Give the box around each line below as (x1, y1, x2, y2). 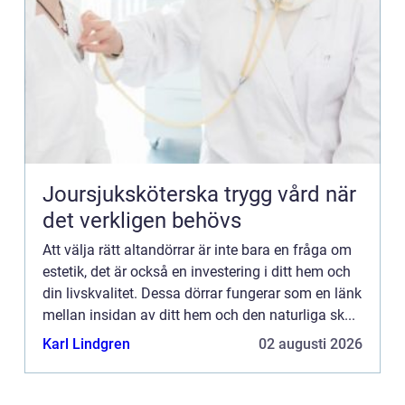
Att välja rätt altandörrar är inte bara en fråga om (42, 240, 352, 259)
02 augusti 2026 (259, 334, 363, 353)
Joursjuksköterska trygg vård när (42, 181, 224, 207)
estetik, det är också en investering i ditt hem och (42, 262, 351, 280)
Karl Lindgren (42, 334, 130, 353)
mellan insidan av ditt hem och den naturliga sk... (42, 306, 355, 324)
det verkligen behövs (42, 207, 241, 233)
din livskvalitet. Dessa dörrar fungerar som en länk (42, 284, 362, 302)
